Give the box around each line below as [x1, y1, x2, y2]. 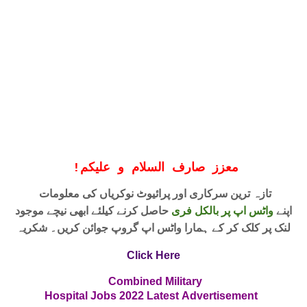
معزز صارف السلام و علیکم [79, 160, 238, 175]
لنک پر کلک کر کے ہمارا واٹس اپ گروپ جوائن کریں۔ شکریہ [16, 219, 291, 235]
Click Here [127, 249, 180, 261]
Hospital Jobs [44, 289, 116, 302]
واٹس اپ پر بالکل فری [171, 202, 273, 218]
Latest [146, 289, 182, 302]
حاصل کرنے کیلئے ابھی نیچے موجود [15, 202, 171, 218]
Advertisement [181, 289, 263, 302]
